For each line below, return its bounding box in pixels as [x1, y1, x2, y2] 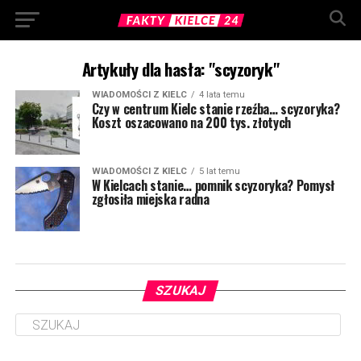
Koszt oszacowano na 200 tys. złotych [91, 113, 292, 132]
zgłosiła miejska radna [91, 189, 210, 209]
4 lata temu [198, 89, 245, 100]
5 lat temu [198, 166, 240, 176]
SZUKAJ [153, 283, 208, 298]
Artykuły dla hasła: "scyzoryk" [81, 56, 280, 81]
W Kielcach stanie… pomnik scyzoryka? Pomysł [91, 176, 334, 195]
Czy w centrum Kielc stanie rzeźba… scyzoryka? [91, 99, 340, 118]
